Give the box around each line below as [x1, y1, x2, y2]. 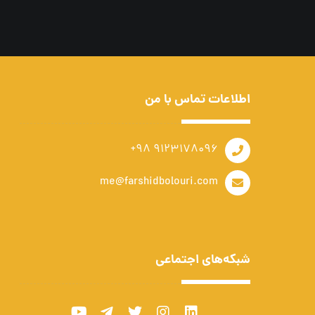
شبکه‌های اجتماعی [155, 250, 250, 271]
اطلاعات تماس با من [145, 90, 250, 110]
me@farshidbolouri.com [100, 174, 218, 191]
